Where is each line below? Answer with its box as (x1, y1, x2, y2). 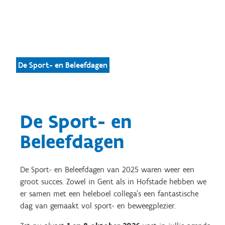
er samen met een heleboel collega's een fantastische (20, 189, 198, 198)
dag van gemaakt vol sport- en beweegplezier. (20, 201, 176, 210)
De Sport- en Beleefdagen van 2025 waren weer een (20, 165, 194, 174)
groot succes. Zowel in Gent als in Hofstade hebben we (20, 177, 206, 186)
